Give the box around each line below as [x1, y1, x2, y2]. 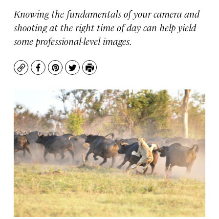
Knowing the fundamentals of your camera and [14, 7, 199, 20]
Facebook [37, 66, 75, 78]
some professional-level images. [14, 34, 132, 47]
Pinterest [54, 66, 91, 78]
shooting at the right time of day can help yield [14, 21, 196, 34]
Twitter [71, 66, 100, 78]
